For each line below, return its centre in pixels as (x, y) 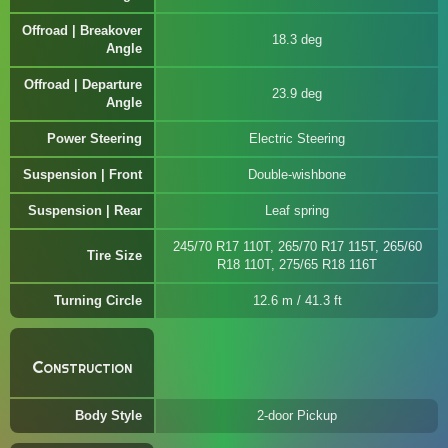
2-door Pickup (297, 415)
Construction (82, 367)
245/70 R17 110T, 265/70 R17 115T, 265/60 (297, 246)
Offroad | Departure (83, 84)
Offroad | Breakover (82, 30)
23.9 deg (297, 93)
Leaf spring (297, 210)
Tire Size (114, 255)
